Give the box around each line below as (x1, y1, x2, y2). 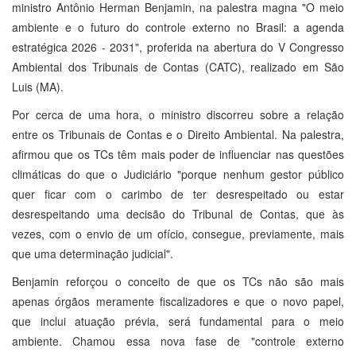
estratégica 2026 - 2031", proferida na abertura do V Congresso (12, 39, 344, 56)
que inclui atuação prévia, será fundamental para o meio (12, 313, 344, 330)
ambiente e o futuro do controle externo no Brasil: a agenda (12, 19, 344, 36)
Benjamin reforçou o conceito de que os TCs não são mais (12, 273, 344, 290)
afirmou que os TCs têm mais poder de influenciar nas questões (12, 146, 344, 163)
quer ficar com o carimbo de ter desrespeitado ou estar (12, 186, 344, 203)
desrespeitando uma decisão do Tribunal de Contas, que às (12, 206, 344, 222)
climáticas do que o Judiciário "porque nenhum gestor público (12, 166, 344, 183)
